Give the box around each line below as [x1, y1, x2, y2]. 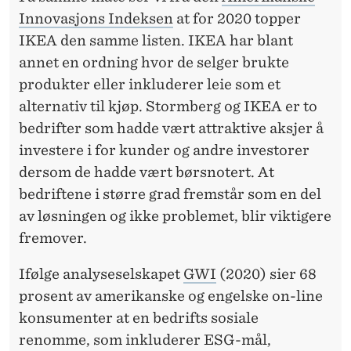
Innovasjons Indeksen [19, 9, 173, 27]
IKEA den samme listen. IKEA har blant [19, 31, 293, 49]
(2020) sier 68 [216, 265, 317, 282]
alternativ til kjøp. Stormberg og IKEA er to [19, 97, 317, 114]
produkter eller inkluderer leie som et [19, 75, 280, 92]
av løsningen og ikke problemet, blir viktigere [19, 207, 331, 224]
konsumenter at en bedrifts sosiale [19, 309, 259, 326]
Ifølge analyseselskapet [19, 265, 183, 282]
